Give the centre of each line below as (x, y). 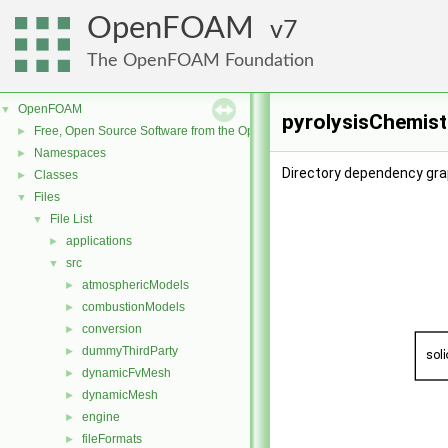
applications (99, 241)
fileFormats (112, 439)
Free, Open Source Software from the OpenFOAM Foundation (200, 131)
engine (101, 417)
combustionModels (133, 307)
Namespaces (70, 153)
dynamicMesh (120, 395)
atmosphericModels (135, 285)
